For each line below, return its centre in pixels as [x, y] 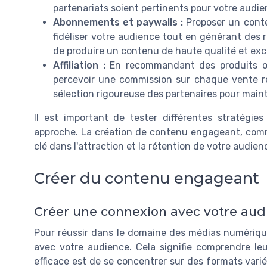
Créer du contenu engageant [147, 178]
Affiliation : [79, 66]
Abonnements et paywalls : [118, 23]
